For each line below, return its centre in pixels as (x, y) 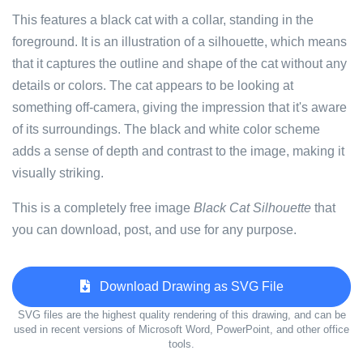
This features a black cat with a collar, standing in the (163, 20)
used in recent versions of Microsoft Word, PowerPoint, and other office (181, 329)
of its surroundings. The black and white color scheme (166, 129)
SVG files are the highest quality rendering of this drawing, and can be (181, 315)
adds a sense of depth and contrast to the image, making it (178, 151)
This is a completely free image (103, 208)
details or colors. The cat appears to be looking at (153, 85)
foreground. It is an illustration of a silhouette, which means (179, 42)
